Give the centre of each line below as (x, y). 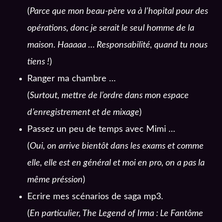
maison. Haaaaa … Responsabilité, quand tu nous (117, 45)
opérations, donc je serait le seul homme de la (111, 28)
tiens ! (38, 62)
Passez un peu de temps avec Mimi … (101, 130)
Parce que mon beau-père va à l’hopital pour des (119, 12)
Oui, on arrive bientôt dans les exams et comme (117, 146)
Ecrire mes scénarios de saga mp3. (95, 197)
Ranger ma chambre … (72, 79)
